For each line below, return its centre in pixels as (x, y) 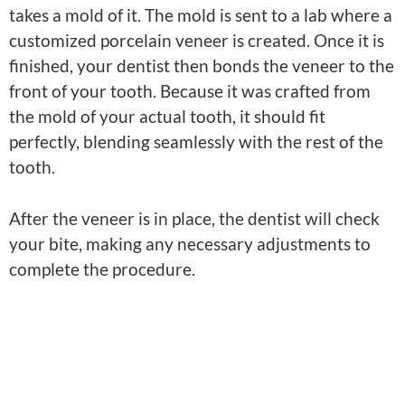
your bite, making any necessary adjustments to (190, 243)
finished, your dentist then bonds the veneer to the (202, 66)
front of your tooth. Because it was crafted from (190, 91)
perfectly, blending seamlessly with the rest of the (196, 142)
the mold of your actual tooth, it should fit (167, 117)
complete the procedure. (102, 268)
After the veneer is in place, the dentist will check (194, 218)
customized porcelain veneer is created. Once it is (197, 41)
